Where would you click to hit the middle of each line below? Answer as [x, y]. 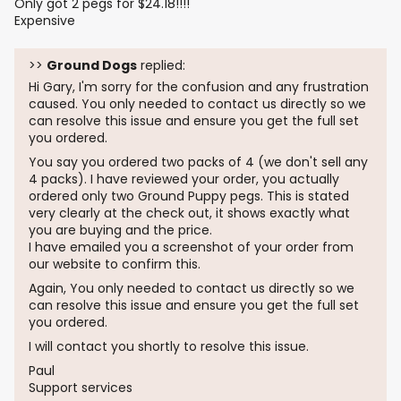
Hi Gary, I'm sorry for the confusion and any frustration [199, 87]
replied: [161, 66]
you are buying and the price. [120, 230]
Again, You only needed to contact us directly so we [192, 289]
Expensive [45, 21]
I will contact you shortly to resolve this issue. [169, 347]
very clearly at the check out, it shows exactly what [189, 213]
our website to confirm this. [115, 264]
